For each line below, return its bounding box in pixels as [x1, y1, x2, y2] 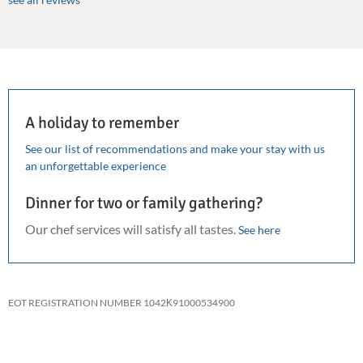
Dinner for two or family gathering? [25, 193, 263, 214]
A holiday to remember [25, 113, 179, 134]
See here [238, 223, 280, 237]
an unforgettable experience [25, 159, 166, 173]
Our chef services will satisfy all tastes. [25, 221, 238, 237]
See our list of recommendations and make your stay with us [25, 142, 325, 156]
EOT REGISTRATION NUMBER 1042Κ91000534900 [8, 297, 235, 310]
